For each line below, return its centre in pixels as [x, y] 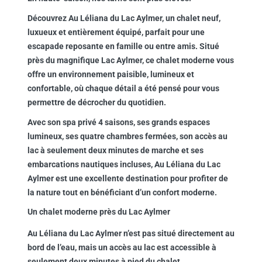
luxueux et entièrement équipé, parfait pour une [116, 32]
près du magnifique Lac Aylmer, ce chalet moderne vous [130, 60]
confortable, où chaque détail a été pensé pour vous [123, 88]
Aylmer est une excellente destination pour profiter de [127, 178]
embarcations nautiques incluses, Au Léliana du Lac [124, 164]
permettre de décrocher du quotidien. [96, 102]
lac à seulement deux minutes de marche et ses [115, 150]
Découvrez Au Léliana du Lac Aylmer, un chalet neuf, [124, 18]
